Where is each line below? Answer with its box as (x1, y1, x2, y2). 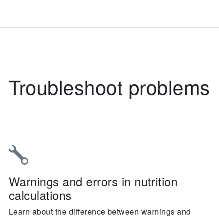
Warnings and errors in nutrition (9, 173, 178, 190)
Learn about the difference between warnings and (9, 206, 191, 217)
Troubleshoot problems (9, 72, 210, 100)
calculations (9, 186, 72, 203)
